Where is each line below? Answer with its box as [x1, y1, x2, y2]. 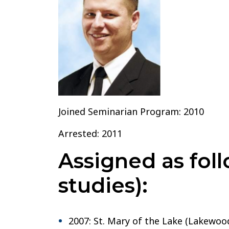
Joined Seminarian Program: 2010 [58, 105, 204, 118]
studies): [58, 173, 148, 198]
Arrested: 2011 [58, 127, 122, 140]
